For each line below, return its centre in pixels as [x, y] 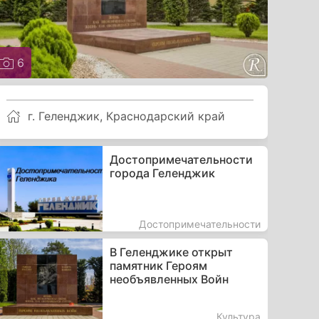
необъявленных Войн [169, 279]
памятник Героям [158, 265]
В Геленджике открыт [171, 252]
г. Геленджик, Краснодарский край [127, 116]
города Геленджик [162, 173]
